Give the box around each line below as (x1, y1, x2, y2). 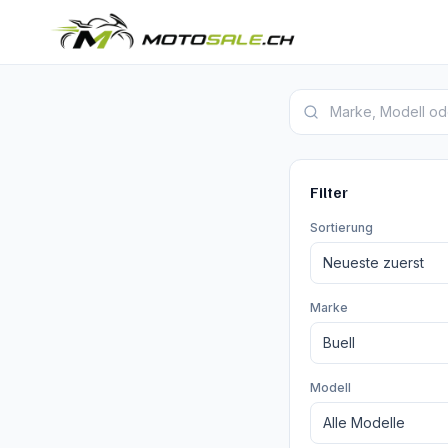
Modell (309, 380, 351, 395)
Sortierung (309, 220, 373, 235)
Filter (309, 182, 348, 202)
